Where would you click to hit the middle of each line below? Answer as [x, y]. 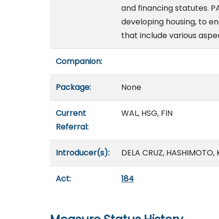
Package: [73, 87]
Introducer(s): [83, 153]
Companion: [79, 61]
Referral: [72, 127]
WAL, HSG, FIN [147, 113]
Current [71, 113]
